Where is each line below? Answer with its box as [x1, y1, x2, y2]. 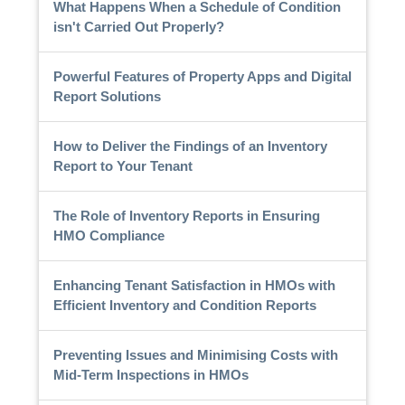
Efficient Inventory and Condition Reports [52, 297, 316, 313]
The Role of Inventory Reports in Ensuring [52, 207, 320, 223]
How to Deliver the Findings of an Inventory [52, 137, 327, 154]
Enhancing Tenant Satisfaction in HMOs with [52, 277, 335, 293]
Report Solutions [52, 88, 161, 104]
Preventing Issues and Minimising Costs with [52, 346, 338, 363]
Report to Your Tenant [52, 157, 193, 174]
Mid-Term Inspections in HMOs [52, 366, 249, 382]
